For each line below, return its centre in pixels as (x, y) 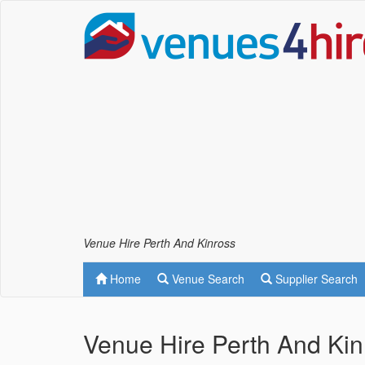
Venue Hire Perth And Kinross (159, 243)
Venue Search (207, 279)
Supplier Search (315, 279)
